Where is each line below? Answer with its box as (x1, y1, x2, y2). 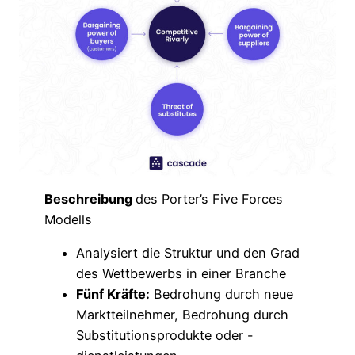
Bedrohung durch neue (150, 286, 294, 303)
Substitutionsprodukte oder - (76, 327, 254, 344)
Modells (44, 212, 93, 228)
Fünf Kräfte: (76, 286, 151, 303)
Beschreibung (44, 191, 136, 208)
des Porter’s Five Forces (136, 191, 284, 208)
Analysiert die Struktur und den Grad (76, 245, 300, 261)
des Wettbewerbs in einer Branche (76, 265, 287, 282)
